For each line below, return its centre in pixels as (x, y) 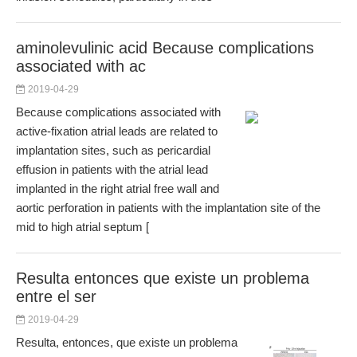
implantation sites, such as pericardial (113, 150)
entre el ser (56, 296)
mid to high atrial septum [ (82, 227)
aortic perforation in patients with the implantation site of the (168, 208)
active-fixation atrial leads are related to (117, 131)
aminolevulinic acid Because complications (165, 48)
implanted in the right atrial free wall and (118, 188)
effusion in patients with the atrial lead (112, 169)
